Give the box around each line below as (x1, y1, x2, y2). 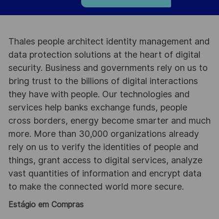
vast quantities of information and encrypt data (8, 168, 201, 179)
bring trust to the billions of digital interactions (8, 76, 198, 87)
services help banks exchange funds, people (8, 102, 187, 113)
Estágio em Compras (8, 199, 84, 209)
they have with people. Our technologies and (8, 89, 190, 100)
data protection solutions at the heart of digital (8, 49, 200, 60)
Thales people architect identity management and (8, 36, 210, 47)
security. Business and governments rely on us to (8, 63, 208, 73)
